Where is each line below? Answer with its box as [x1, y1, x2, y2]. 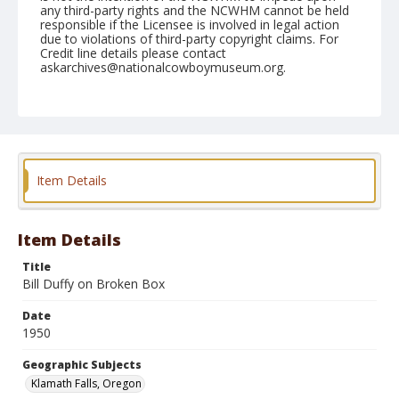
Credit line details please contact [40, 45, 226, 61]
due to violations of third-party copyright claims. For [40, 30, 338, 47]
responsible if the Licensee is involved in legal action [40, 16, 339, 33]
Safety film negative [142, 212, 240, 227]
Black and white [49, 212, 127, 227]
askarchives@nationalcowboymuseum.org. [40, 59, 286, 76]
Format [40, 193, 83, 208]
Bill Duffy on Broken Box [22, 275, 165, 292]
